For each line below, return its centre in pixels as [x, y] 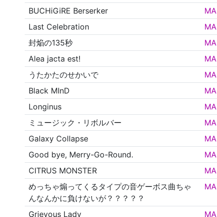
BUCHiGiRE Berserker [69, 11]
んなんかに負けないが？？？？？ [87, 198]
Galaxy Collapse [59, 139]
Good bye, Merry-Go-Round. [81, 155]
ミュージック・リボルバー [75, 123]
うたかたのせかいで [64, 75]
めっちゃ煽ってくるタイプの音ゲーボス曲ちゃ [110, 187]
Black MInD [49, 91]
